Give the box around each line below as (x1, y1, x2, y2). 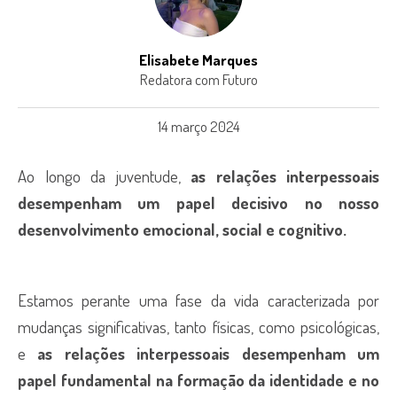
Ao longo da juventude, (18, 166, 191, 186)
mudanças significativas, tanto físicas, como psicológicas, (18, 316, 379, 337)
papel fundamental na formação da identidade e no (18, 370, 379, 390)
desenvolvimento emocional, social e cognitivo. (18, 219, 346, 239)
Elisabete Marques (139, 51, 258, 69)
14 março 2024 (157, 117, 240, 136)
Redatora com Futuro (139, 70, 258, 89)
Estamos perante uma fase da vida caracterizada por (18, 290, 379, 310)
